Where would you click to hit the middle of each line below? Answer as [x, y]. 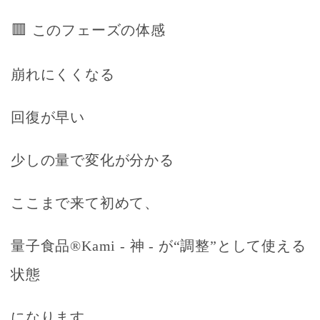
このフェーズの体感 [99, 30]
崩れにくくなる [63, 74]
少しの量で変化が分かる [92, 160]
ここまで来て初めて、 [85, 202]
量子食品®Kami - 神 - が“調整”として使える [159, 245]
